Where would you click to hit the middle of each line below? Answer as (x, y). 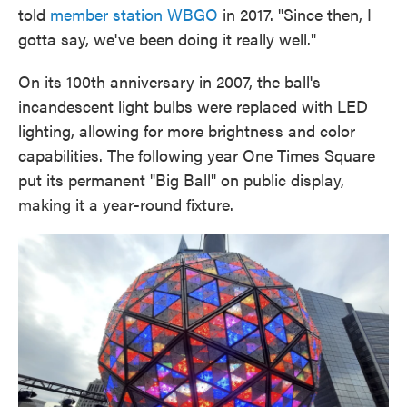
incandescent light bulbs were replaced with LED (193, 106)
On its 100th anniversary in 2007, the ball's (169, 81)
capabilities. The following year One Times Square (197, 155)
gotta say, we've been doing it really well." (167, 39)
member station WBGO (134, 14)
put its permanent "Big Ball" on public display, (181, 179)
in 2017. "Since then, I (295, 14)
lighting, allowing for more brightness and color (187, 130)
